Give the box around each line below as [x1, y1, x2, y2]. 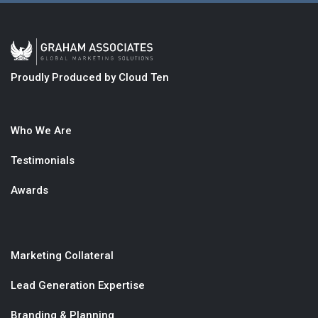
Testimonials [11, 153, 75, 167]
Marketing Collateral [11, 248, 114, 262]
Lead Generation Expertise [11, 278, 145, 292]
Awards [11, 183, 48, 197]
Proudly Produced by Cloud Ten [11, 70, 169, 84]
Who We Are [11, 124, 72, 137]
